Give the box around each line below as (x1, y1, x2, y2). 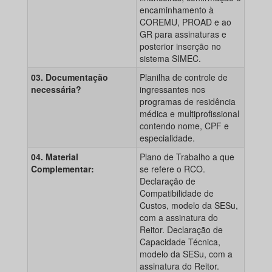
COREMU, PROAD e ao (140, 16, 231, 29)
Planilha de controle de (140, 71, 228, 84)
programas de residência (140, 95, 236, 108)
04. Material (31, 151, 78, 163)
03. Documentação (31, 71, 108, 84)
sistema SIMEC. (140, 52, 201, 65)
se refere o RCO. (140, 163, 205, 175)
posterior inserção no (140, 40, 221, 53)
